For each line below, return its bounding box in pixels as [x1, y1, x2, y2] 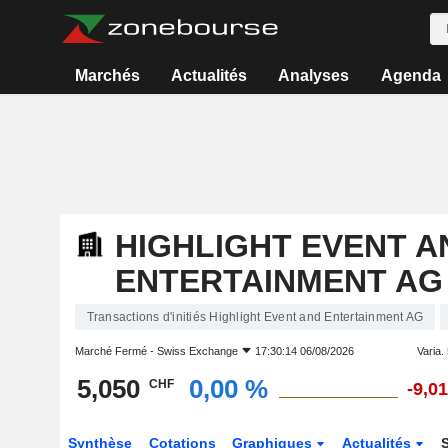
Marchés [74, 67, 140, 84]
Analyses [278, 67, 350, 84]
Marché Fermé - [74, 345, 157, 357]
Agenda [380, 67, 441, 84]
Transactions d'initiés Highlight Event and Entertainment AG [86, 310, 424, 324]
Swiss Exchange [156, 345, 238, 357]
